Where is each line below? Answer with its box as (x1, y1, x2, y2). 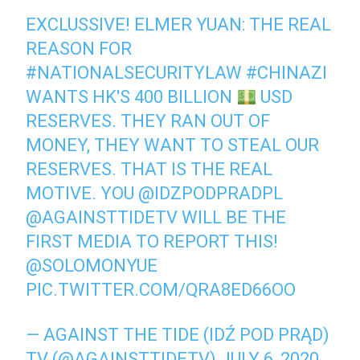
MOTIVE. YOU (26, 183, 139, 203)
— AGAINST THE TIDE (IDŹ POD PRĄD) (26, 325, 330, 345)
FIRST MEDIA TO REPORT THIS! (26, 231, 279, 252)
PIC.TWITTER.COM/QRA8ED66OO (26, 280, 297, 300)
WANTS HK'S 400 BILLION (26, 87, 237, 107)
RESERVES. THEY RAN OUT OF (26, 111, 271, 131)
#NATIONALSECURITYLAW (26, 63, 243, 83)
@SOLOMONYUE (26, 256, 158, 276)
